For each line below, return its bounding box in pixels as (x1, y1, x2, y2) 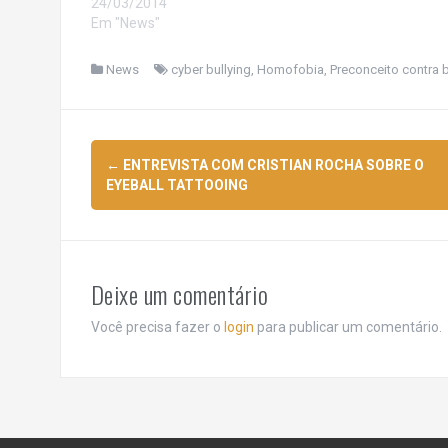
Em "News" (90, 14, 160, 31)
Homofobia (256, 61, 324, 77)
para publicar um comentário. (253, 318, 442, 335)
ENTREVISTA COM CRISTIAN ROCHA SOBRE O (119, 156, 424, 173)
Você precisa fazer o (90, 318, 224, 335)
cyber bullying (170, 61, 251, 77)
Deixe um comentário (90, 275, 268, 312)
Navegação (89, 131, 229, 185)
